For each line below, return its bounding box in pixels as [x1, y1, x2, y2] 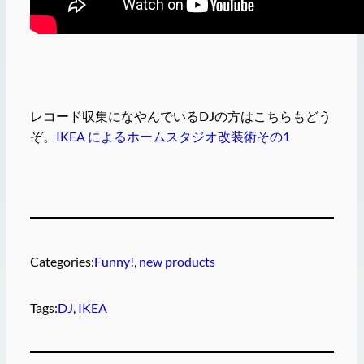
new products [138, 253, 215, 269]
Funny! [93, 253, 134, 269]
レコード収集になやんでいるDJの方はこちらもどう [29, 108, 331, 124]
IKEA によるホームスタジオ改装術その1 [55, 128, 290, 145]
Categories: [29, 253, 94, 269]
